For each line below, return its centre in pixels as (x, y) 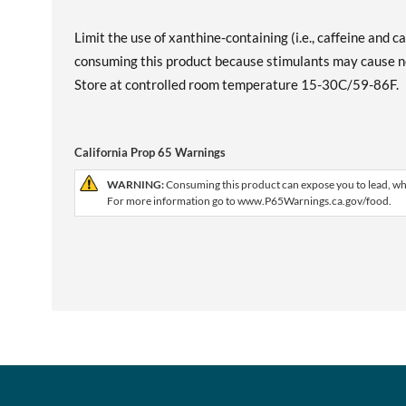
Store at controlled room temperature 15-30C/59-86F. (237, 84)
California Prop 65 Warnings (150, 152)
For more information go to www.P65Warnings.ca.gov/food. (249, 201)
